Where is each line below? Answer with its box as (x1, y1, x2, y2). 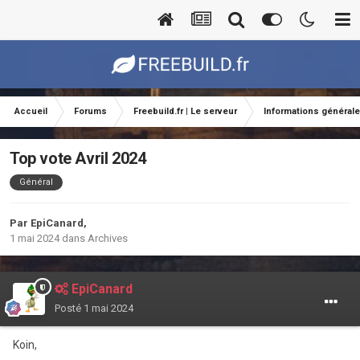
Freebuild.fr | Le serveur (133, 106, 237, 117)
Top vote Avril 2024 (10, 149, 146, 169)
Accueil (14, 106, 47, 117)
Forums (74, 106, 107, 117)
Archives (88, 232, 128, 245)
